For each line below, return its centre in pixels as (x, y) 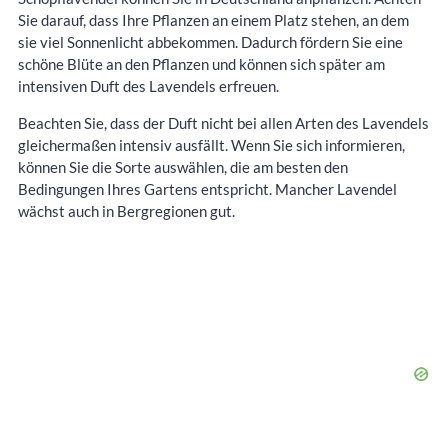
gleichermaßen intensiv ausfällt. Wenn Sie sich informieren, (211, 145)
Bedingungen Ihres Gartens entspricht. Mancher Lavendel (207, 189)
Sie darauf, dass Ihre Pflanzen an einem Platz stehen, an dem (213, 20)
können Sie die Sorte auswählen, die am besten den (183, 167)
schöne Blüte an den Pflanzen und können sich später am (201, 64)
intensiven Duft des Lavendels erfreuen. (148, 86)
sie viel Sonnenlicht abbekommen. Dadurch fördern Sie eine (210, 42)
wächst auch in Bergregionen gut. (126, 211)
